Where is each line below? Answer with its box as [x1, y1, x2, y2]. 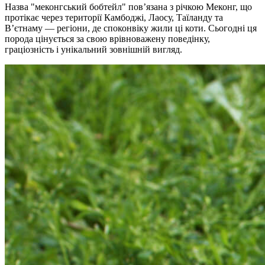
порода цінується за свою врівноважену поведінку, [5, 33, 210, 44]
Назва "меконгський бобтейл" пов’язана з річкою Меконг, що [5, 1, 252, 12]
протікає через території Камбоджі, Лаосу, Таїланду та [5, 12, 223, 22]
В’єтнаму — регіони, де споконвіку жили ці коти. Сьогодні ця [5, 22, 257, 33]
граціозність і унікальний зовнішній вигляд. [5, 44, 182, 54]
